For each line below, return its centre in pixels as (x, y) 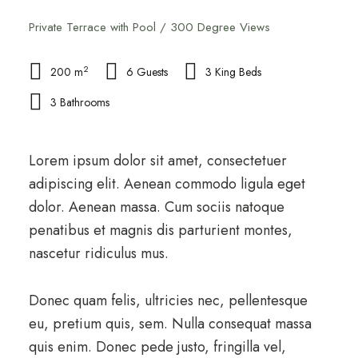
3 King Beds (233, 72)
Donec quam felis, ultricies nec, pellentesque (168, 300)
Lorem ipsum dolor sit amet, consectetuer (157, 161)
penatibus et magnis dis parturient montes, (160, 230)
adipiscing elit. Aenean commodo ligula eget (167, 184)
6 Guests (147, 72)
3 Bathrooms (80, 102)
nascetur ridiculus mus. (100, 253)
